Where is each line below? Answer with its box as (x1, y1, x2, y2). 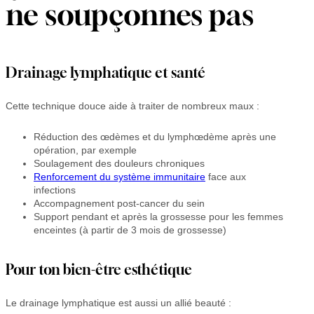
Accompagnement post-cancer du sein (34, 197, 205, 209)
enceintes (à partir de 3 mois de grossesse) (34, 224, 226, 235)
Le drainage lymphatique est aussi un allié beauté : (6, 296, 231, 308)
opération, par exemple (34, 144, 137, 156)
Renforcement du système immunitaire (34, 170, 205, 182)
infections (34, 184, 76, 196)
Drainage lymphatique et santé (6, 63, 205, 81)
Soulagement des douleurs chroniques (34, 157, 205, 169)
